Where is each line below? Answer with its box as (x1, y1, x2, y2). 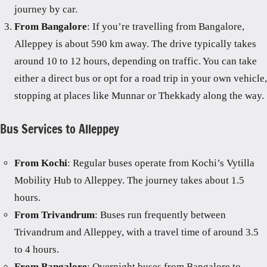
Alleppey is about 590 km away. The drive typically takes (14, 38, 256, 50)
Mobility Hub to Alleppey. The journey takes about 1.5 (14, 175, 244, 187)
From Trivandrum (14, 209, 95, 221)
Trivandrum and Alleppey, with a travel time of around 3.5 (14, 226, 259, 238)
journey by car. (14, 4, 77, 15)
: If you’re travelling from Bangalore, (87, 21, 244, 33)
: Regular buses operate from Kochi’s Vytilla (67, 157, 254, 169)
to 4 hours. (14, 244, 59, 256)
